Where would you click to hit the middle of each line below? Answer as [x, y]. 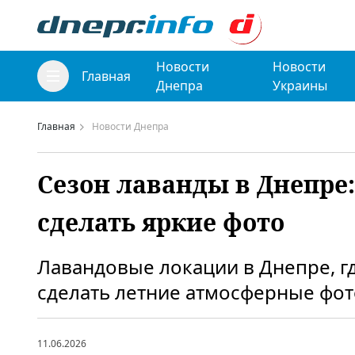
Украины [300, 86]
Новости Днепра [130, 126]
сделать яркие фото [161, 222]
